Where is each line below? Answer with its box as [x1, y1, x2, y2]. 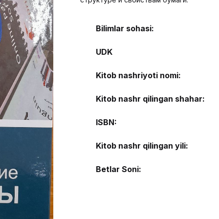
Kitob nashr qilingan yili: [96, 140, 188, 151]
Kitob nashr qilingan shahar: [96, 93, 205, 104]
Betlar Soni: [96, 164, 141, 174]
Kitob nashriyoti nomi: [96, 70, 181, 80]
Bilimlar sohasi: [96, 23, 154, 33]
